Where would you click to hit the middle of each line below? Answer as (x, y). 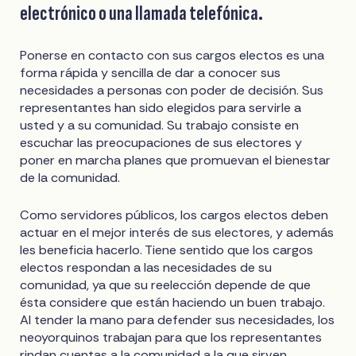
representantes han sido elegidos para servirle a (161, 107)
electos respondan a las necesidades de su (146, 267)
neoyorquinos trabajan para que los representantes (171, 337)
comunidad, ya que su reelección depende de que (166, 284)
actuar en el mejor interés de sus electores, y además (177, 232)
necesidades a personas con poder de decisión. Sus (172, 90)
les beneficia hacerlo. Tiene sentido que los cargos (167, 250)
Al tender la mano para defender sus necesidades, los (178, 319)
